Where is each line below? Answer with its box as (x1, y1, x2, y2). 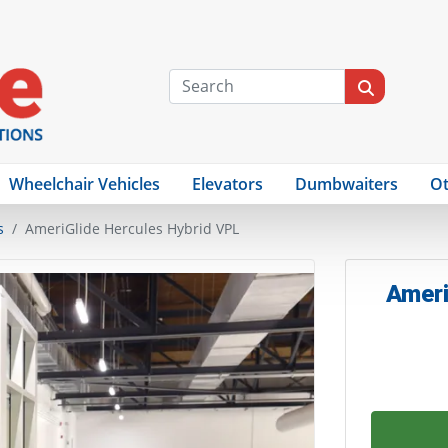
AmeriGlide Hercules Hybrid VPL (25, 219, 239, 239)
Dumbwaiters (295, 173, 399, 196)
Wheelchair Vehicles (9, 173, 161, 196)
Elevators (192, 173, 264, 196)
